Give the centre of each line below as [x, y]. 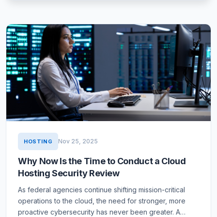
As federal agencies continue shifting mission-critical [101, 190]
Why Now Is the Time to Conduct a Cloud [102, 161]
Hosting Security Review [69, 173]
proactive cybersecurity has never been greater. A [99, 212]
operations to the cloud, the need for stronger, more [102, 201]
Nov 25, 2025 [78, 141]
